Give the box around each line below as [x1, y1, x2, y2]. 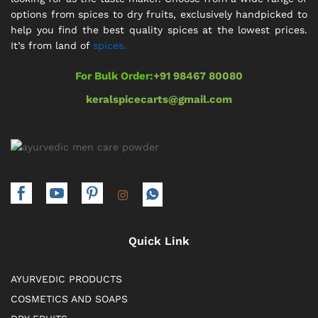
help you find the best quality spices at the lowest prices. [11, 23, 307, 35]
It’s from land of [11, 39, 93, 51]
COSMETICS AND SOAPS [11, 292, 128, 305]
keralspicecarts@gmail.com [86, 93, 232, 106]
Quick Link [128, 234, 190, 248]
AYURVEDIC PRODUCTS [11, 273, 122, 285]
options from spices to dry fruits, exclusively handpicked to [11, 8, 307, 20]
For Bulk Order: [75, 70, 153, 83]
